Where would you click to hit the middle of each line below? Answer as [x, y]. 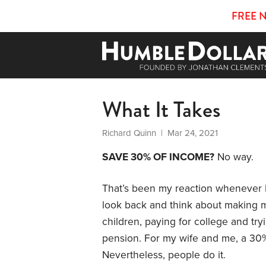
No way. [234, 157]
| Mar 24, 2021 [187, 133]
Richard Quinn [129, 133]
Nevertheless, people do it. [164, 255]
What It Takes [161, 109]
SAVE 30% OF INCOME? [158, 157]
